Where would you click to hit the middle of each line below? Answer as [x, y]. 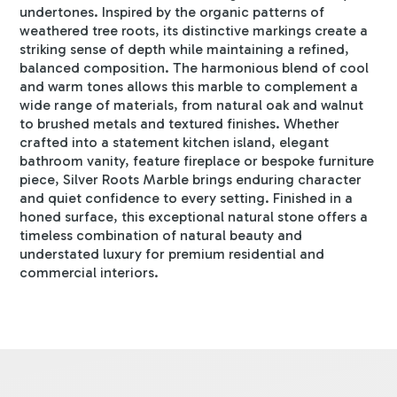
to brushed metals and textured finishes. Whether [180, 123]
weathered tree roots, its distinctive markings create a [194, 30]
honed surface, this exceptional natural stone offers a [194, 216]
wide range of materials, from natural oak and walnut [192, 105]
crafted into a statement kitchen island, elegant [175, 142]
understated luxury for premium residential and [172, 253]
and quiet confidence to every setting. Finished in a [187, 198]
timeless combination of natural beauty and [161, 235]
